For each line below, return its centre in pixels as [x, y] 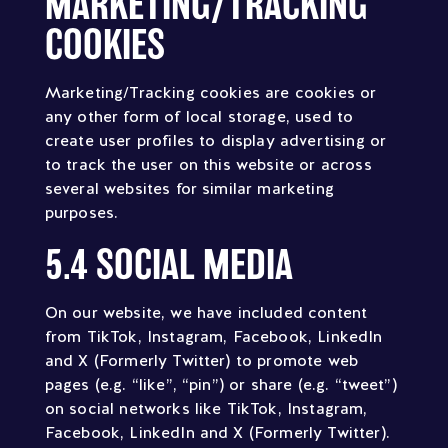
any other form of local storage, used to [199, 116]
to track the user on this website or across [208, 164]
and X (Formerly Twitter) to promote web [201, 360]
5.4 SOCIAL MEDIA [168, 264]
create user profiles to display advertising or [215, 140]
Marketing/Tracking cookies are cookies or [210, 92]
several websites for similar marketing [189, 188]
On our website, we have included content [206, 312]
